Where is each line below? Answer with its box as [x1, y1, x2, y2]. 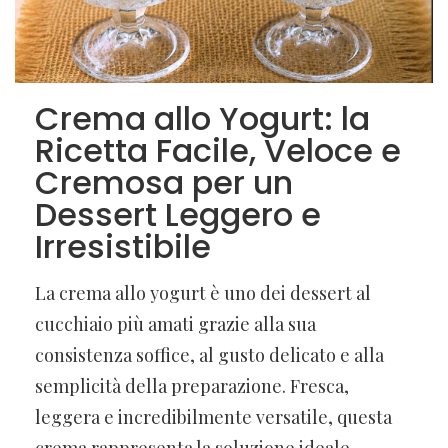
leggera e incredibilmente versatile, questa [35, 404, 392, 429]
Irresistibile [35, 223, 211, 269]
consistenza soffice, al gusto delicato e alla [35, 342, 384, 367]
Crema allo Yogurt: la [35, 95, 370, 141]
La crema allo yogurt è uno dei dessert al [35, 280, 371, 305]
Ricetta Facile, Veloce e [35, 127, 401, 173]
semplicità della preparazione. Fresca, [35, 373, 349, 398]
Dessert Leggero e [35, 191, 321, 237]
